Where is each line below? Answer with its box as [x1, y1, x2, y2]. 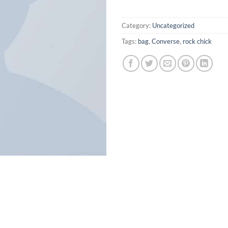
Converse [152, 37, 180, 45]
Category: [122, 21, 152, 30]
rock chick [183, 37, 212, 45]
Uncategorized [152, 21, 194, 30]
